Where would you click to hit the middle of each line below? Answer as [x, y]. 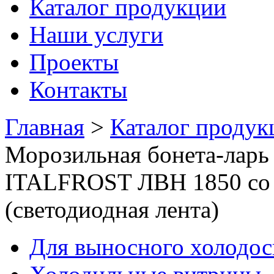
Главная [45, 127]
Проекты [74, 62]
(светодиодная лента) [112, 209]
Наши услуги [96, 35]
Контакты [78, 90]
